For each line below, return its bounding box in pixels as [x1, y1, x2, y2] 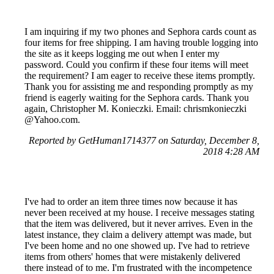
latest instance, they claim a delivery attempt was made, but [24, 229, 251, 240]
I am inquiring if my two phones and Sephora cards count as [24, 26, 256, 37]
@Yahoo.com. [24, 114, 80, 125]
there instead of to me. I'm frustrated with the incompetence [24, 262, 252, 273]
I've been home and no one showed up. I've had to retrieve [24, 240, 250, 251]
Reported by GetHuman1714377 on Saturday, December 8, [29, 135, 259, 146]
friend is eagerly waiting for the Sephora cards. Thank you [24, 92, 249, 103]
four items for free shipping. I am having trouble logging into [24, 37, 258, 48]
